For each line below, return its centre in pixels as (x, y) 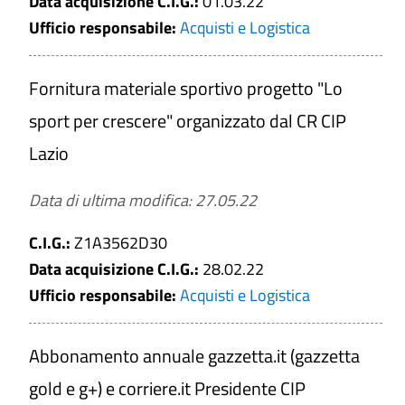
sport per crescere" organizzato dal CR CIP (188, 121)
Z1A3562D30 (121, 243)
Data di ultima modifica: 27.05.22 (143, 200)
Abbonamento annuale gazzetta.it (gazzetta (194, 356)
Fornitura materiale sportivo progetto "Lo (186, 88)
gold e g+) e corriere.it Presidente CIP (167, 388)
